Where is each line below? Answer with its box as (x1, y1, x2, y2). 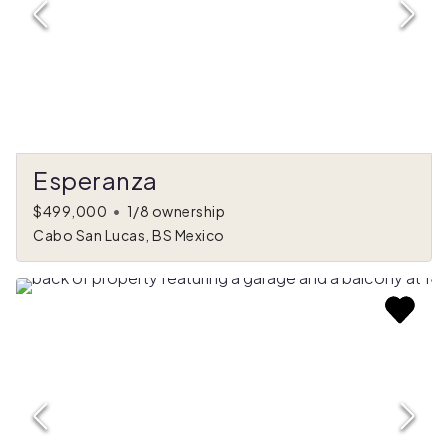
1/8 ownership (126, 201, 225, 220)
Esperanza (33, 164, 158, 195)
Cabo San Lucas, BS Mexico (33, 225, 225, 244)
